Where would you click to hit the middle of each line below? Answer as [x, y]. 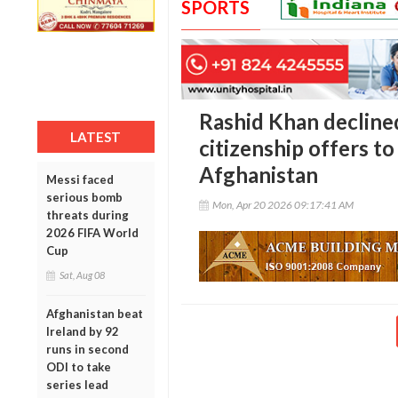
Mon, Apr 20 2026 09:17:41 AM [283, 205]
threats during [88, 215]
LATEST [96, 136]
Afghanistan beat [95, 313]
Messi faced [80, 179]
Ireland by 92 [83, 331]
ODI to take [79, 366]
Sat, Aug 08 [82, 275]
